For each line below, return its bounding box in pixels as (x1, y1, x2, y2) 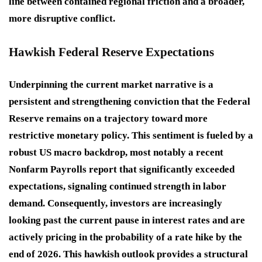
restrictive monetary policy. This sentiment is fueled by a (9, 130, 253, 142)
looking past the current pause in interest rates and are (9, 215, 245, 226)
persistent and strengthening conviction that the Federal (9, 96, 250, 108)
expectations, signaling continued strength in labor (9, 181, 226, 192)
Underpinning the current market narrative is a (9, 79, 213, 91)
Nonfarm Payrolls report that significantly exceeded (9, 164, 235, 175)
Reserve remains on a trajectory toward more (9, 113, 208, 125)
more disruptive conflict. (9, 13, 115, 25)
